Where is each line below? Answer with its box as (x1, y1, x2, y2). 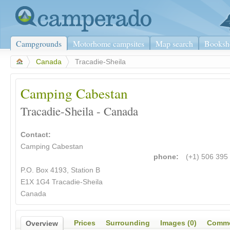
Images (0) (160, 219, 197, 227)
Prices (74, 219, 95, 227)
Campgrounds (16, 38, 62, 49)
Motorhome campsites (73, 38, 144, 49)
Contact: (21, 131, 51, 139)
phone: (154, 153, 179, 161)
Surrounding (106, 219, 150, 227)
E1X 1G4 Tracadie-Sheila (21, 178, 103, 186)
